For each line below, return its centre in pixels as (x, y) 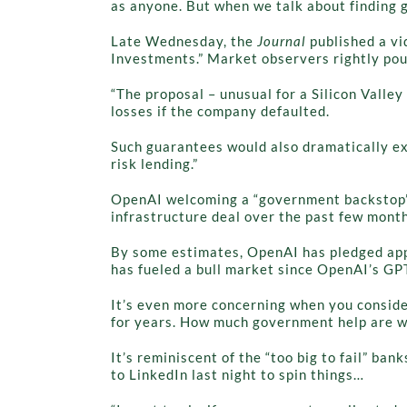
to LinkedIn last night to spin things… (238, 374)
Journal (283, 40)
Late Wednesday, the (184, 40)
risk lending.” (154, 163)
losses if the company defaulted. (220, 110)
